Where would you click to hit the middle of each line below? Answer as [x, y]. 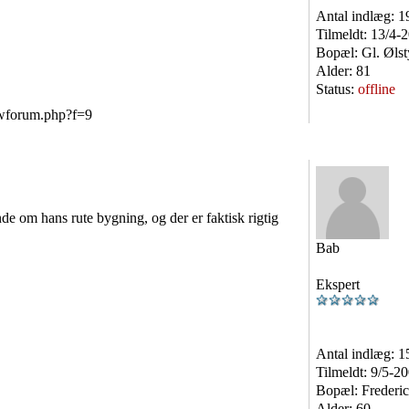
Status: [337, 89]
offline [377, 89]
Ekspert [338, 284]
